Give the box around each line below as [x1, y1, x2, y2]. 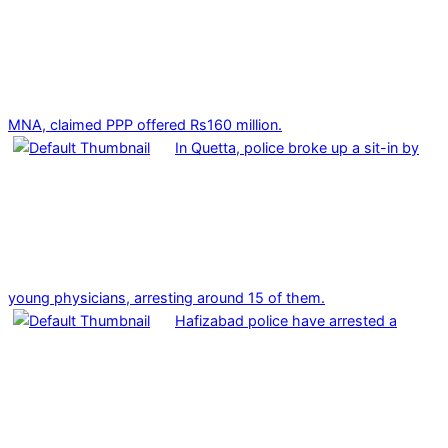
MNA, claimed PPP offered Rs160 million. [8, 115, 282, 133]
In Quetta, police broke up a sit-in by [175, 138, 419, 156]
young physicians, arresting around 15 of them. [8, 288, 325, 306]
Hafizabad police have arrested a [175, 311, 397, 329]
